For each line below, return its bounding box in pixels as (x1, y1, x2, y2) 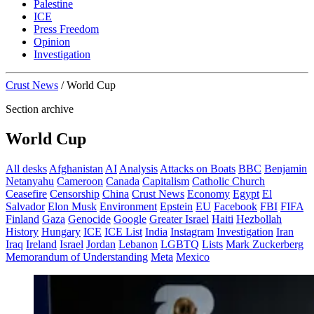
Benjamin (264, 163, 307, 175)
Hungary (41, 226, 81, 238)
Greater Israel (149, 213, 209, 225)
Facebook (214, 200, 257, 212)
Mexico (176, 251, 210, 263)
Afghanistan (49, 163, 103, 175)
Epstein (160, 200, 193, 212)
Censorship (50, 188, 100, 200)
